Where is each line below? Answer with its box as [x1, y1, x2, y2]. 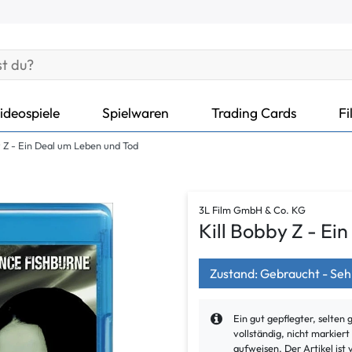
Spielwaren [102, 103, 169, 122]
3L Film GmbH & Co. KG [199, 203, 306, 217]
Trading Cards [211, 103, 296, 122]
